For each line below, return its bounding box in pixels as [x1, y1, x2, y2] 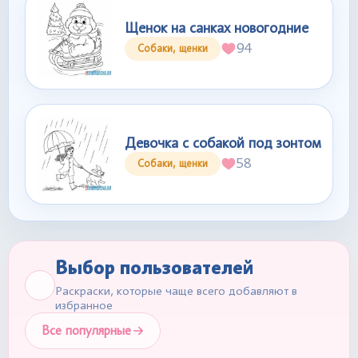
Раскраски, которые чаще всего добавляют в [55, 284, 297, 298]
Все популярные [42, 323, 131, 338]
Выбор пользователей [55, 256, 253, 279]
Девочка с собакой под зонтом [125, 133, 321, 151]
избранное [55, 298, 113, 312]
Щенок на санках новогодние [125, 18, 308, 36]
